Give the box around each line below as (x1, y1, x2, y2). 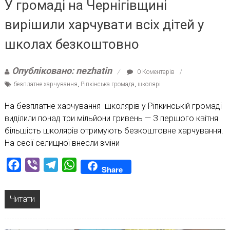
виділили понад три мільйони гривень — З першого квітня (4, 113, 218, 123)
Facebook (21, 159, 59, 169)
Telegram (57, 159, 92, 169)
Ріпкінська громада (80, 80, 135, 88)
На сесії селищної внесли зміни (4, 138, 120, 148)
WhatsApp (76, 159, 113, 169)
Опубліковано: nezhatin (11, 65, 112, 76)
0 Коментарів (135, 68, 175, 75)
